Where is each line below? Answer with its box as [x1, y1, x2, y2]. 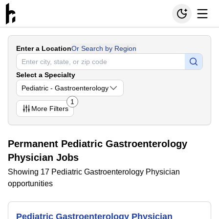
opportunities [8, 179, 53, 188]
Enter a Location [16, 44, 71, 52]
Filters [47, 105, 68, 112]
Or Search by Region [71, 44, 136, 52]
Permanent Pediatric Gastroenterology [8, 138, 187, 149]
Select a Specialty [16, 71, 75, 79]
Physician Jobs [8, 152, 79, 163]
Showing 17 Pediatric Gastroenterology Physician [8, 168, 180, 176]
